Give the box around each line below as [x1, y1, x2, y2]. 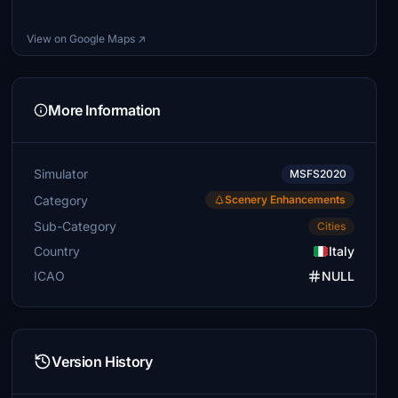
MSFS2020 [289, 167, 346, 180]
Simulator [34, 166, 89, 181]
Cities [316, 219, 346, 233]
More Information [48, 101, 161, 119]
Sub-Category [34, 218, 117, 234]
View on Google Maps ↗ [27, 32, 147, 45]
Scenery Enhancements [224, 193, 346, 206]
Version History [52, 353, 153, 370]
